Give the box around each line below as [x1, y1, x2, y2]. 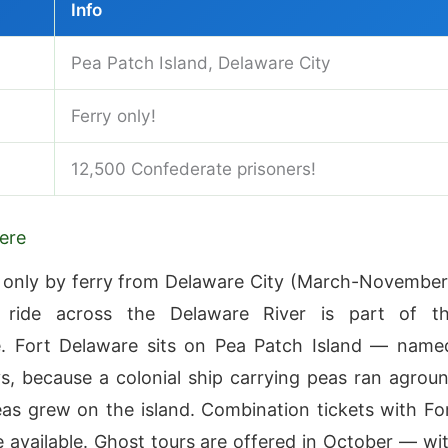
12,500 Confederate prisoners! [71, 158, 316, 180]
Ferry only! [71, 105, 156, 127]
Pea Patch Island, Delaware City [71, 52, 331, 74]
